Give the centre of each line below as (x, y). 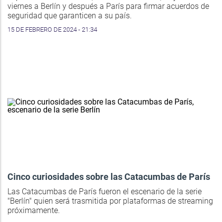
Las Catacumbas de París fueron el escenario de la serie (105, 192)
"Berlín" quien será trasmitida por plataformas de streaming (110, 201)
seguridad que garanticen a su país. (70, 16)
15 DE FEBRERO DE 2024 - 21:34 (52, 30)
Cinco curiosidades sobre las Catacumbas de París (109, 177)
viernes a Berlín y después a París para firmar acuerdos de (108, 6)
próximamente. (34, 211)
